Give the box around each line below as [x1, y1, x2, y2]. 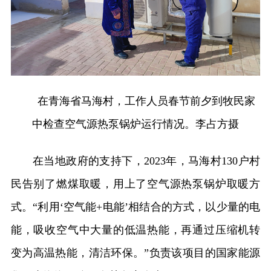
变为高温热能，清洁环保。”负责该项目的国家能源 [10, 247, 261, 260]
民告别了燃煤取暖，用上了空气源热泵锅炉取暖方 [10, 178, 261, 191]
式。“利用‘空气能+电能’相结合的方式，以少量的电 [10, 201, 261, 214]
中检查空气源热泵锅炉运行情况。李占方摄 [32, 118, 239, 131]
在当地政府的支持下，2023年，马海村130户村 [32, 155, 261, 168]
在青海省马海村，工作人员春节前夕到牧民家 [38, 95, 255, 108]
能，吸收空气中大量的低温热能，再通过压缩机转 [10, 224, 261, 237]
